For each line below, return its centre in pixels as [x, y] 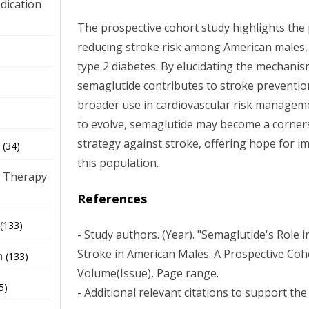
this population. [118, 163]
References [112, 199]
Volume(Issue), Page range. [148, 273]
